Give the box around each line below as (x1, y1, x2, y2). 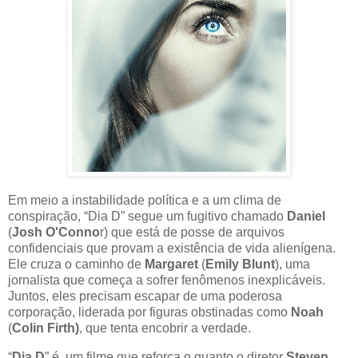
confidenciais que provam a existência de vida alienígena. (8, 241, 336, 256)
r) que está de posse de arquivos (100, 225, 284, 240)
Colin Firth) (12, 321, 79, 336)
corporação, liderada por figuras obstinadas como (8, 305, 291, 320)
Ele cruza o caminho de (8, 257, 145, 272)
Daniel (287, 209, 325, 224)
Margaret (145, 257, 198, 272)
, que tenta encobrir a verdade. (79, 321, 251, 336)
